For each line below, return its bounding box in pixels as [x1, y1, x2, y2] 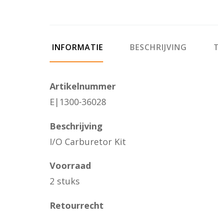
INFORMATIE [50, 42, 103, 53]
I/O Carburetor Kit [50, 135, 126, 147]
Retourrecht [50, 199, 104, 211]
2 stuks [50, 175, 80, 187]
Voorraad [50, 160, 91, 171]
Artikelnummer [50, 80, 116, 92]
